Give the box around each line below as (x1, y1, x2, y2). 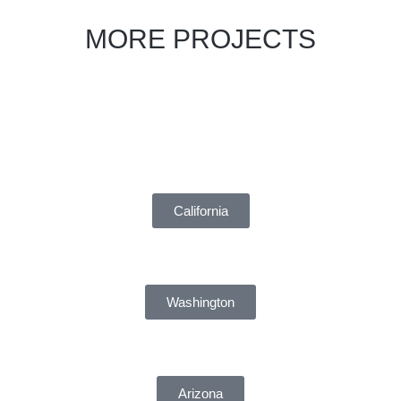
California (173, 202, 228, 218)
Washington (166, 294, 235, 310)
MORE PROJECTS (85, 23, 316, 54)
